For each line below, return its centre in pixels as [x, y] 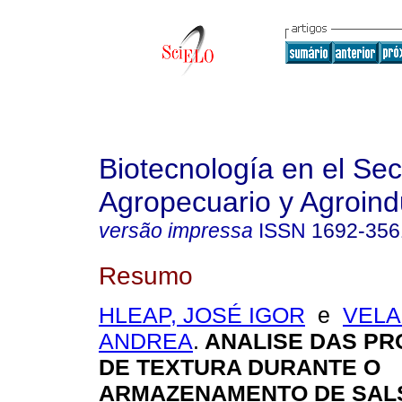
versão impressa [176, 231]
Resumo [146, 275]
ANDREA [146, 341]
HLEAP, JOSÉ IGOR [202, 315]
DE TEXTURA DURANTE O [240, 367]
